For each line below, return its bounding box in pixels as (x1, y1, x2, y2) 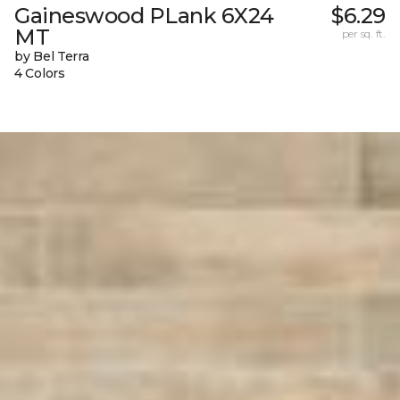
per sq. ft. (341, 27, 386, 41)
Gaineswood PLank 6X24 (14, 3, 274, 29)
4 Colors (14, 65, 65, 82)
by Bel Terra (14, 48, 89, 65)
